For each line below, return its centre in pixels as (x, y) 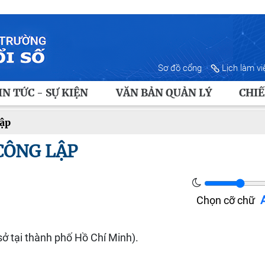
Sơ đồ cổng (180, 68)
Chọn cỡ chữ (225, 200)
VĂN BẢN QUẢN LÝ (164, 93)
